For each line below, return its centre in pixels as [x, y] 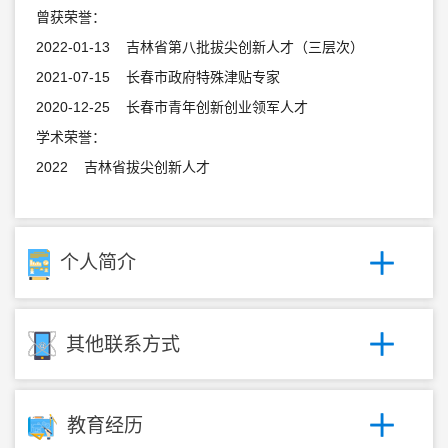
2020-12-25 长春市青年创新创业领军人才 [171, 106]
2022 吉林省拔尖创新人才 [122, 166]
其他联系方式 [122, 344]
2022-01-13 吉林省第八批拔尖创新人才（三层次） [199, 46]
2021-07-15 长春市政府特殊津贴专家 [157, 76]
